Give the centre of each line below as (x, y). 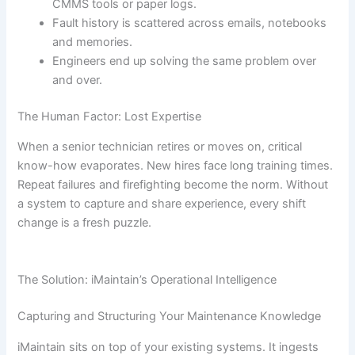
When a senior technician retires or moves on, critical (160, 146)
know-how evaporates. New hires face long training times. (176, 165)
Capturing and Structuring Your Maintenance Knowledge (170, 317)
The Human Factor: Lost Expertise (110, 116)
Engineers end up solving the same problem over (185, 61)
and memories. (93, 42)
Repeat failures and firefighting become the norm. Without (173, 184)
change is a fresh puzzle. (85, 222)
